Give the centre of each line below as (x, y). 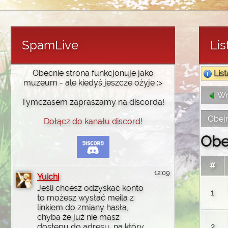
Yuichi (48, 177)
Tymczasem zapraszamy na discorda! (93, 102)
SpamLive (50, 45)
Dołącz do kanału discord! (93, 121)
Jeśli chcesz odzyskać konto (90, 188)
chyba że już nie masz (78, 217)
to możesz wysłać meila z (85, 198)
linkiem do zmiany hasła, (83, 208)
